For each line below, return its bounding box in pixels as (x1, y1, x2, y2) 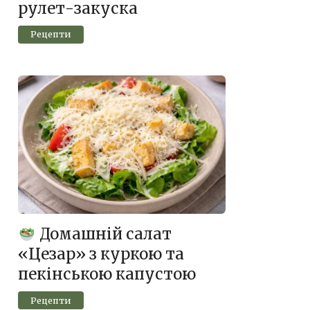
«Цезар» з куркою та (18, 244, 184, 264)
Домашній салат (35, 224, 172, 244)
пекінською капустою (18, 264, 196, 284)
